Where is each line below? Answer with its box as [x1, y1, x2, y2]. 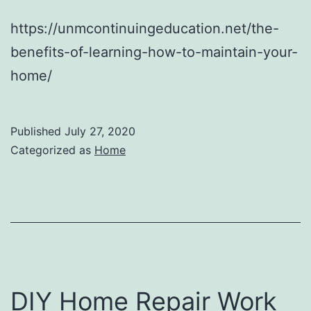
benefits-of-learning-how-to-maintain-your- [10, 43, 298, 60]
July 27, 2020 [65, 124, 135, 138]
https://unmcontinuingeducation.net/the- [10, 19, 279, 37]
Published [10, 124, 65, 138]
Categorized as [10, 142, 94, 157]
